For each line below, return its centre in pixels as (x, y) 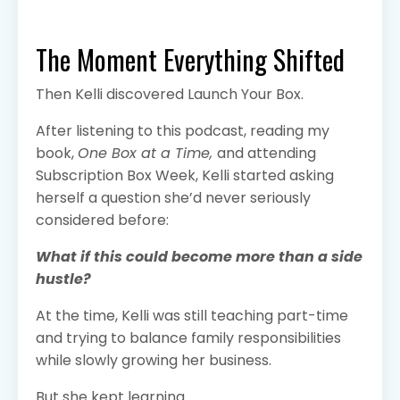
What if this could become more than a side (199, 257)
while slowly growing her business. (154, 361)
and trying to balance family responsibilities (188, 338)
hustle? (63, 279)
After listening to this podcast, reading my (183, 131)
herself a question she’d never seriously (173, 198)
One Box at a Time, (147, 154)
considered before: (102, 221)
